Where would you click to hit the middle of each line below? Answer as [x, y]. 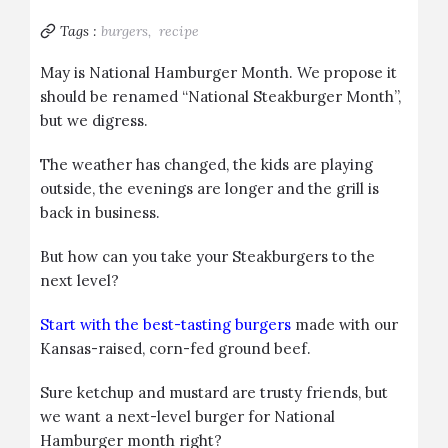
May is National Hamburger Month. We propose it [218, 72]
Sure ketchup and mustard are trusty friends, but [214, 392]
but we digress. [94, 120]
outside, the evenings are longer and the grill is [209, 188]
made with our [344, 324]
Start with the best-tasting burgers [165, 324]
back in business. [100, 212]
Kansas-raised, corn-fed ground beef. [175, 348]
